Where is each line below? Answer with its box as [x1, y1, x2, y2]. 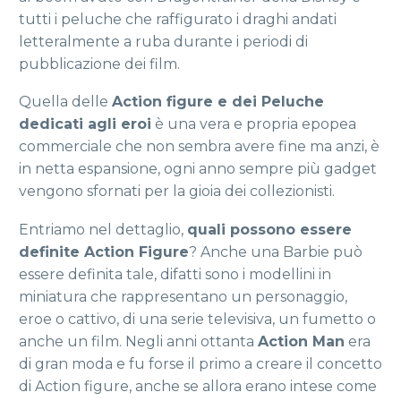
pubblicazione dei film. [19, 55, 180, 73]
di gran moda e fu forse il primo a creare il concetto [19, 354, 382, 372]
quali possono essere [187, 220, 352, 238]
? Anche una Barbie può [189, 243, 363, 260]
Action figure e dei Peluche [112, 93, 324, 111]
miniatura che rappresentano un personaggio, [19, 287, 347, 305]
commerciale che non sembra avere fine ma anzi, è [19, 138, 380, 156]
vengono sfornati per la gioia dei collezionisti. [19, 183, 335, 200]
